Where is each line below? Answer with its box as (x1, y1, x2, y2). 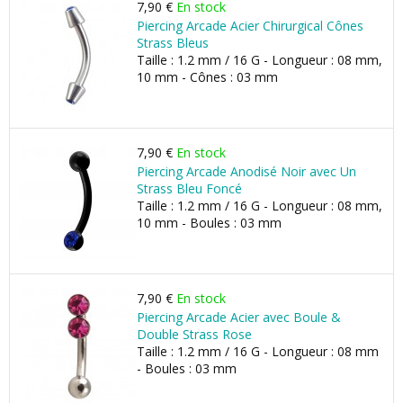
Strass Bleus (137, 34, 209, 51)
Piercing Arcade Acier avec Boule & (137, 309, 341, 326)
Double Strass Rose (137, 326, 252, 343)
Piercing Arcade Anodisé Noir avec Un (137, 163, 356, 180)
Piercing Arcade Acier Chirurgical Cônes (137, 17, 363, 34)
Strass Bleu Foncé (137, 180, 242, 197)
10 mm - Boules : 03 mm (137, 214, 282, 231)
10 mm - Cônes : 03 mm (137, 68, 278, 85)
